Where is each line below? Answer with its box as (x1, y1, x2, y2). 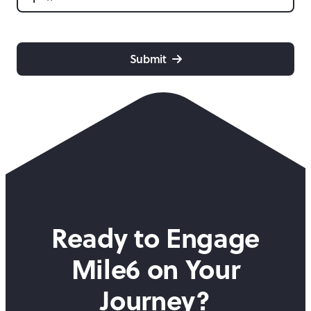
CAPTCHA (16, 24, 58, 38)
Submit (129, 51, 167, 67)
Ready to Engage (51, 218, 260, 256)
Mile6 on (71, 249, 185, 287)
